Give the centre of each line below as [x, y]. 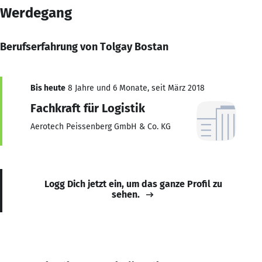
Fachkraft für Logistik [88, 108]
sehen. [126, 194]
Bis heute [48, 88]
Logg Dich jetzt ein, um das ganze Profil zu [133, 184]
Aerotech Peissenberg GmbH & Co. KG [101, 126]
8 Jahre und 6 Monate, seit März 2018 [135, 88]
